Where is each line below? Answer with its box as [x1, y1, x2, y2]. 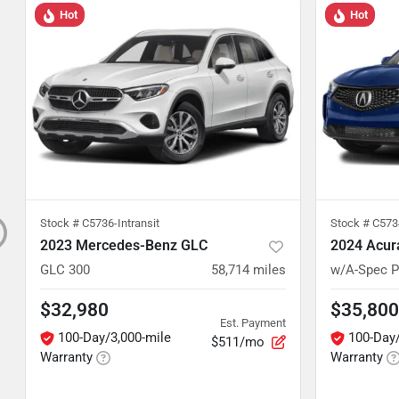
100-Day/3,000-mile [58, 330, 171, 346]
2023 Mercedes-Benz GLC [40, 237, 208, 254]
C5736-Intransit [82, 216, 159, 230]
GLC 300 [40, 262, 90, 278]
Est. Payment [220, 315, 286, 330]
